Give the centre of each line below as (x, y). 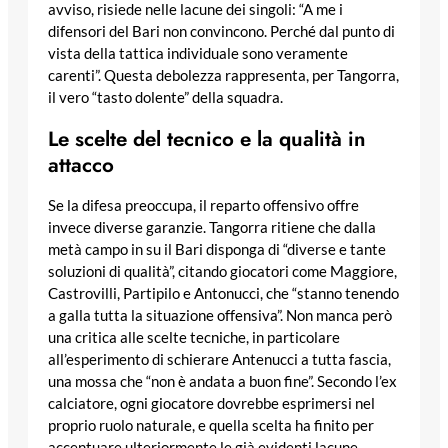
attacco (81, 164)
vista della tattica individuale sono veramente (198, 53)
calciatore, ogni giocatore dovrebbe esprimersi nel (211, 404)
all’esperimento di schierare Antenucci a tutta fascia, (219, 360)
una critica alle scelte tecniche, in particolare (194, 338)
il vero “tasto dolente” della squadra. (165, 97)
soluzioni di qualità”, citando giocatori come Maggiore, (222, 272)
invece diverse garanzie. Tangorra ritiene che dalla (212, 228)
